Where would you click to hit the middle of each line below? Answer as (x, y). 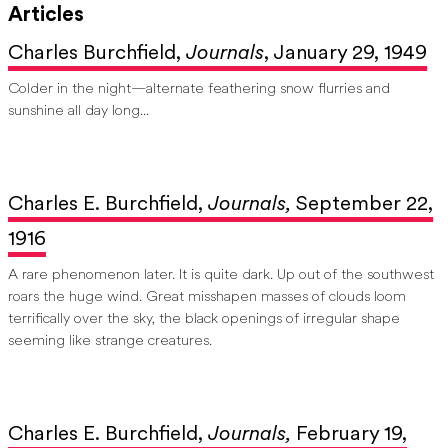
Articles (46, 15)
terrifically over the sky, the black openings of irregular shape (204, 319)
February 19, (351, 434)
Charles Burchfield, (97, 53)
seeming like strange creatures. (112, 341)
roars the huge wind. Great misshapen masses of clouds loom (207, 297)
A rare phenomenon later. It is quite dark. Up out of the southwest (221, 275)
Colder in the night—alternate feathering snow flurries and (199, 89)
